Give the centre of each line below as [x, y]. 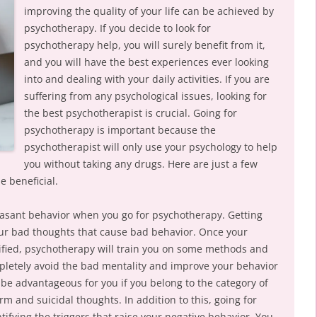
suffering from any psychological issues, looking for [145, 96]
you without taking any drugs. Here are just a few [141, 164]
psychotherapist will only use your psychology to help [151, 147]
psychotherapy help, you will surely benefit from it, [145, 45]
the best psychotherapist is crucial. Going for [131, 113]
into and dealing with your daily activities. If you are [147, 79]
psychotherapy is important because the [120, 130]
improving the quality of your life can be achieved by [149, 11]
